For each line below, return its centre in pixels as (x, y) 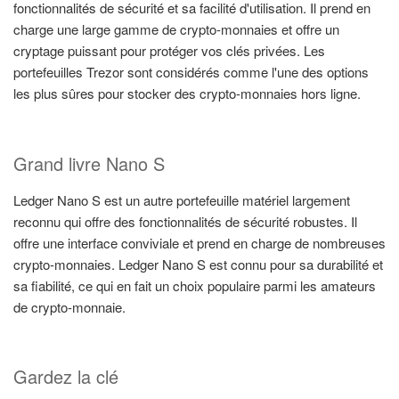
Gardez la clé (66, 377)
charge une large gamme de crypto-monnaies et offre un (176, 29)
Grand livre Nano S (89, 163)
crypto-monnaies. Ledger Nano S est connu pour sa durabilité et (198, 264)
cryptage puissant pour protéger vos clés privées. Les (169, 51)
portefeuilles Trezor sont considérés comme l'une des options (191, 72)
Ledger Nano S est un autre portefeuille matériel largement (182, 199)
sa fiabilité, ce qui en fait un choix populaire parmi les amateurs (195, 285)
